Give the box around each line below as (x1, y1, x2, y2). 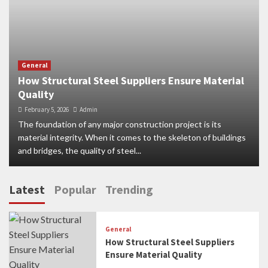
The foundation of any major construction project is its (18, 119, 221, 129)
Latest (9, 182, 45, 197)
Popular (54, 182, 96, 197)
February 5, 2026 (25, 105, 69, 114)
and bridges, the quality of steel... (18, 145, 141, 156)
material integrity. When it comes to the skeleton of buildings (18, 132, 246, 142)
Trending (105, 182, 153, 197)
